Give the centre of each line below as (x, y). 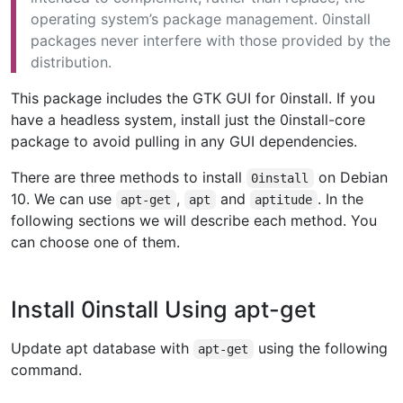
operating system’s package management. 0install (201, 19)
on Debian (350, 178)
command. (46, 370)
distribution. (71, 63)
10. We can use (63, 199)
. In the (340, 199)
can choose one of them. (95, 242)
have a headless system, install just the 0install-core (188, 120)
